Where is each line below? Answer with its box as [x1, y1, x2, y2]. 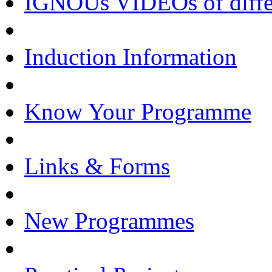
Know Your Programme [24, 98, 251, 124]
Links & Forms [24, 153, 170, 179]
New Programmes [24, 208, 194, 234]
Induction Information [24, 44, 237, 70]
